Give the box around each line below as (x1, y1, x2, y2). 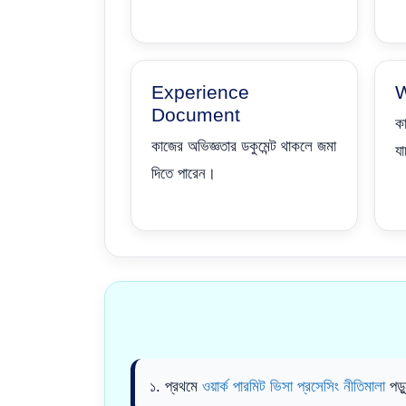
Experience (151, 81, 249, 102)
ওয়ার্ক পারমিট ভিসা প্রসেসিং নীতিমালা (202, 378, 385, 395)
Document (151, 103, 240, 125)
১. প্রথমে (150, 378, 202, 395)
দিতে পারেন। (151, 164, 216, 182)
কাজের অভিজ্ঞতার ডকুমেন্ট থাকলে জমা (151, 137, 336, 155)
